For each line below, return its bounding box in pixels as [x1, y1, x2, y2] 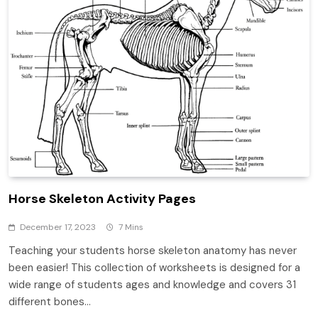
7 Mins [119, 221, 143, 234]
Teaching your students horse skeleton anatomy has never [9, 243, 297, 258]
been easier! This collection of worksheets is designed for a [9, 261, 300, 275]
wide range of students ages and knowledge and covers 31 [9, 278, 296, 292]
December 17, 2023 [20, 221, 96, 234]
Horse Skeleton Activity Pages [9, 190, 196, 208]
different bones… [9, 295, 91, 309]
